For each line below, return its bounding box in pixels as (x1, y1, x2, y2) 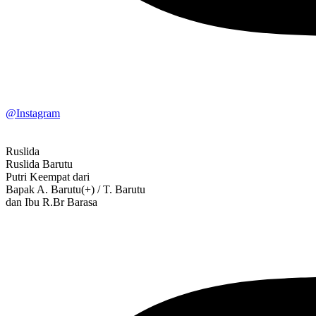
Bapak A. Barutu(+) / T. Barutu (6, 183, 145, 195)
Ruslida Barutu (6, 157, 73, 170)
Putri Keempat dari (6, 170, 90, 183)
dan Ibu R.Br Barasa (6, 195, 97, 208)
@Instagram (6, 107, 60, 119)
